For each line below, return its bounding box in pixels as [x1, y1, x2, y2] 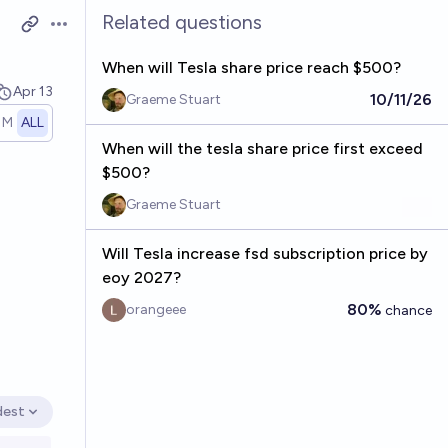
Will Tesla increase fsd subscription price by [101, 244, 428, 263]
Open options [47, 24, 148, 44]
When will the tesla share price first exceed [101, 139, 423, 158]
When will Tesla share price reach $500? [101, 58, 401, 77]
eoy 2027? [101, 268, 181, 287]
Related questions [101, 10, 262, 34]
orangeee [125, 301, 186, 318]
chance [382, 302, 432, 319]
